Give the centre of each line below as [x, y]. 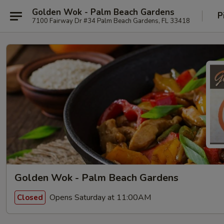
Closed [30, 197]
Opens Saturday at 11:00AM [99, 197]
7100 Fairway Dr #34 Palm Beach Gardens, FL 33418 [111, 21]
